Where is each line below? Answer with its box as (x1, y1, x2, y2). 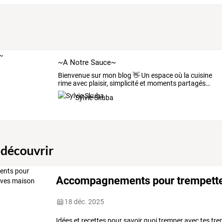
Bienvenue (57, 71, 90, 80)
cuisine (189, 71, 212, 80)
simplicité (108, 79, 138, 88)
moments (145, 79, 176, 88)
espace (149, 71, 173, 80)
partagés (176, 79, 206, 88)
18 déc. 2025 (64, 198, 105, 206)
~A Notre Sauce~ (57, 57, 116, 67)
